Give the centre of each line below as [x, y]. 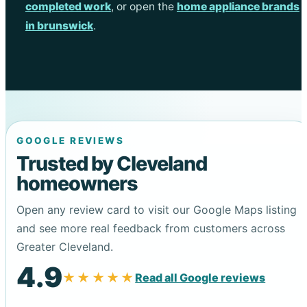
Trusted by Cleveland [112, 163]
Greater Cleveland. [65, 246]
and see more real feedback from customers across [151, 228]
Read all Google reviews [200, 278]
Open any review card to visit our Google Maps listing [157, 209]
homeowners [77, 183]
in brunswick [59, 26]
